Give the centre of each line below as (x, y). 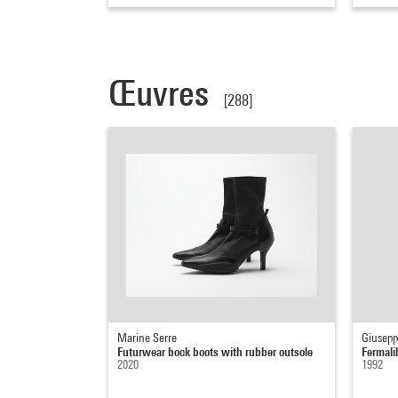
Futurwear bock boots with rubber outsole (215, 352)
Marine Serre (147, 338)
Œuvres (163, 93)
